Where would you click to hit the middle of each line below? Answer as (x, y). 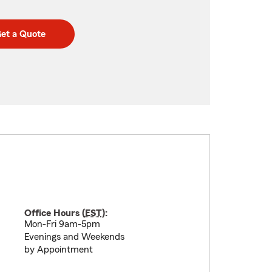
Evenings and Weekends (74, 237)
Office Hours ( (54, 213)
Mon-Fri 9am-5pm (62, 224)
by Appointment (58, 250)
